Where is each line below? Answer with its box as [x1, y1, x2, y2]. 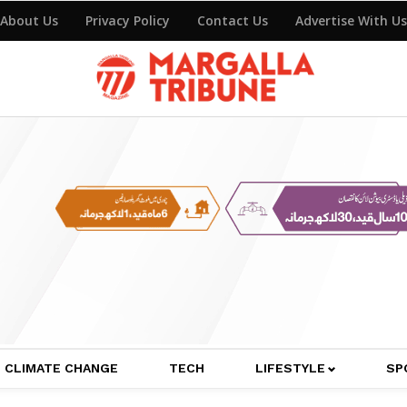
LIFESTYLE [255, 361, 325, 376]
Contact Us [197, 11, 268, 29]
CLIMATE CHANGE [5, 361, 118, 376]
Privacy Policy [85, 11, 170, 29]
